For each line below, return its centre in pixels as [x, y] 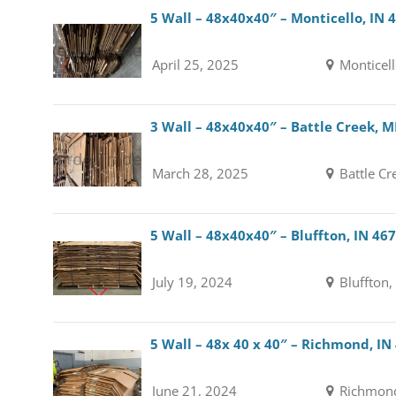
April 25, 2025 [195, 65]
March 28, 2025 [200, 173]
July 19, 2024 [192, 282]
